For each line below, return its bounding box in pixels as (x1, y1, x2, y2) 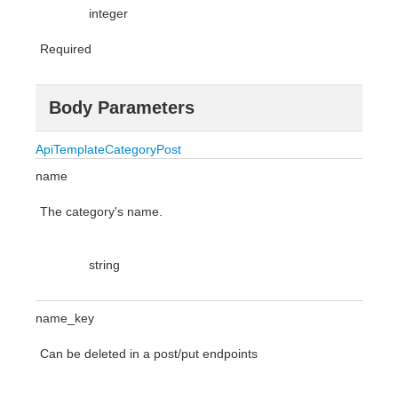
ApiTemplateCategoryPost (36, 142, 181, 157)
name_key (36, 311, 94, 326)
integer (89, 6, 128, 21)
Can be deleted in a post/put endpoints (40, 346, 258, 362)
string (89, 258, 120, 273)
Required (40, 42, 92, 57)
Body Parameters (49, 98, 195, 118)
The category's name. (40, 204, 163, 219)
